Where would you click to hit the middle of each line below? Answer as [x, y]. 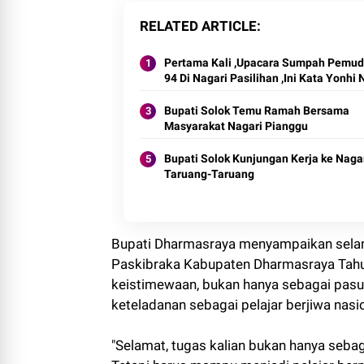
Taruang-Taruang [209, 173]
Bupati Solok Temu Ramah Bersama [257, 110]
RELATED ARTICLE [198, 26]
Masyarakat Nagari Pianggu [236, 126]
